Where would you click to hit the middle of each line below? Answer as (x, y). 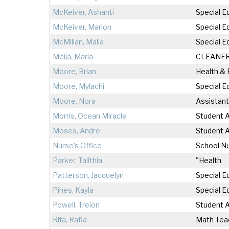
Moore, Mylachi (78, 86)
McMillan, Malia (78, 42)
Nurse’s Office (77, 146)
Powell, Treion (76, 205)
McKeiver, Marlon (82, 27)
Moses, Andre (76, 131)
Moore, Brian (74, 72)
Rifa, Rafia (70, 220)
